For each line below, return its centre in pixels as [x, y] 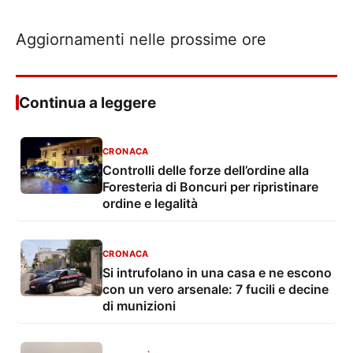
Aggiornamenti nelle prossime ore [141, 39]
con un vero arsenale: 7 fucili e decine [216, 289]
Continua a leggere [87, 102]
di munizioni [139, 305]
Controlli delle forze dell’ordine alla [206, 170]
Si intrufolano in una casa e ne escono [217, 272]
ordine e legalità [150, 203]
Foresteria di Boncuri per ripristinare [210, 186]
